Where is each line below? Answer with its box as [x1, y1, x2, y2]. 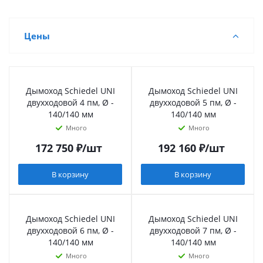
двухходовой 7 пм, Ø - [150, 225, 237, 237]
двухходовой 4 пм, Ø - [27, 97, 114, 108]
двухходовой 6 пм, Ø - [27, 225, 114, 237]
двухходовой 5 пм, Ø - [150, 97, 237, 108]
